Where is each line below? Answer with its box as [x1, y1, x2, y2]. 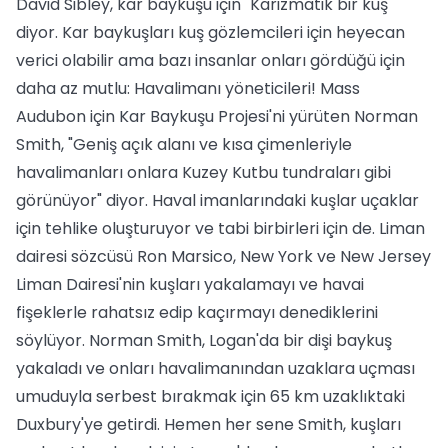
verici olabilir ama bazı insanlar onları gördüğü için [16, 49, 405, 72]
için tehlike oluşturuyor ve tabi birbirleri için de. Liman [16, 217, 425, 240]
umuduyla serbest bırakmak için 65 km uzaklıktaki [16, 385, 405, 408]
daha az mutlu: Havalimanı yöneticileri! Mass [16, 77, 360, 100]
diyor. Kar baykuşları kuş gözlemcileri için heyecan [16, 21, 405, 44]
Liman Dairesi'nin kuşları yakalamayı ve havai [16, 273, 364, 296]
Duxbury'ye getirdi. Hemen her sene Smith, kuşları [16, 413, 401, 436]
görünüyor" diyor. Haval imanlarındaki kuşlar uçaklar [16, 189, 419, 212]
